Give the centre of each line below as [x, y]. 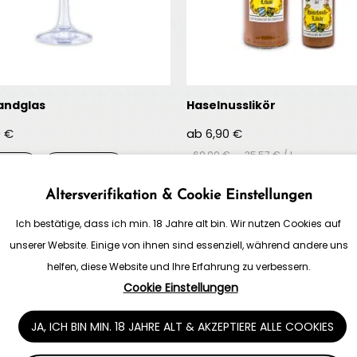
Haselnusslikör [231, 105]
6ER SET [84, 165]
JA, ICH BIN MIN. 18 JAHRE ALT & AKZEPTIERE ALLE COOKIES [182, 326]
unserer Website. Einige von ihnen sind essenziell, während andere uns [178, 245]
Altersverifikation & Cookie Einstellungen [178, 195]
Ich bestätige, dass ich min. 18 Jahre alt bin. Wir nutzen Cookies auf [178, 224]
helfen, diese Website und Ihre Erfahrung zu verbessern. [178, 266]
